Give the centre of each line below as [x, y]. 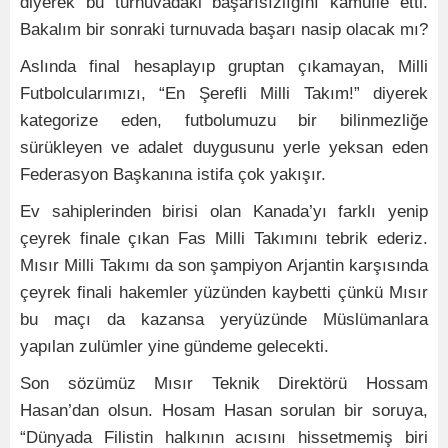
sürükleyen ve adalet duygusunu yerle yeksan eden [224, 147]
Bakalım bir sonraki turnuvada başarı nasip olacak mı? [224, 29]
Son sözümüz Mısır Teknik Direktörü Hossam [224, 383]
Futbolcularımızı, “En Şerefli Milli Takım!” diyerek [224, 93]
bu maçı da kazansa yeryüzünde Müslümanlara [224, 319]
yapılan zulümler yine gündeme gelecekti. [174, 346]
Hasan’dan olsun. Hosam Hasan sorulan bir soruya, [224, 410]
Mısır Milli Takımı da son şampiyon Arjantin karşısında [224, 265]
